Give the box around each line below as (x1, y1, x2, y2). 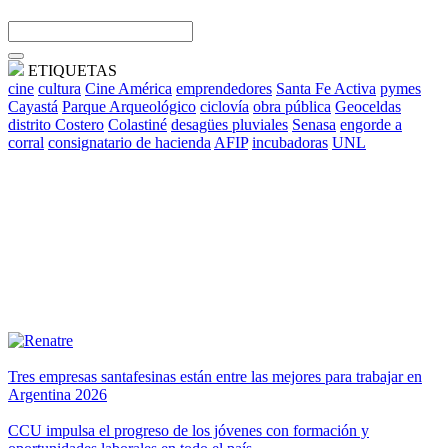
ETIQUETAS (24, 62, 117, 80)
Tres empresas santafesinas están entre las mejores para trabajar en (8, 368, 422, 386)
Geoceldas (335, 98, 401, 116)
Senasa (292, 116, 336, 134)
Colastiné (108, 116, 167, 134)
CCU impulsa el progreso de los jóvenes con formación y (8, 422, 369, 440)
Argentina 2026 (8, 386, 107, 404)
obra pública (253, 98, 331, 116)
